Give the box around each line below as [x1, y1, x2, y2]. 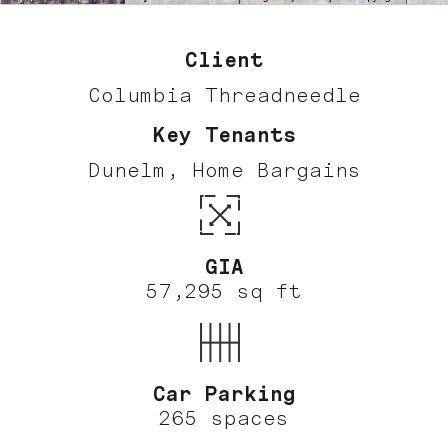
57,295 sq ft [146, 278, 302, 303]
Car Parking [152, 381, 296, 406]
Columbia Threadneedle [87, 82, 361, 107]
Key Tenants [152, 123, 296, 148]
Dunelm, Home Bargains [87, 158, 361, 183]
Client [185, 47, 263, 72]
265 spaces [159, 405, 289, 430]
